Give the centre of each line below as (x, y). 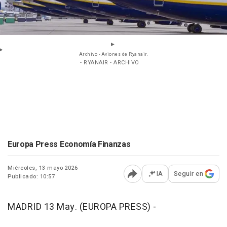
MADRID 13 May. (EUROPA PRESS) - (82, 207)
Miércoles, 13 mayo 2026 (43, 168)
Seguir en (188, 174)
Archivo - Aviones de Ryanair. (113, 55)
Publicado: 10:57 (31, 177)
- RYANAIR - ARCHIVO (110, 63)
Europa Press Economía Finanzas (69, 145)
